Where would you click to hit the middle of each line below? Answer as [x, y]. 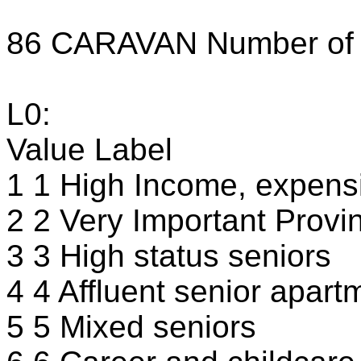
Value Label [89, 149]
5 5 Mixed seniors [131, 327]
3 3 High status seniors [169, 256]
